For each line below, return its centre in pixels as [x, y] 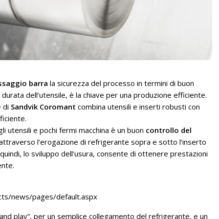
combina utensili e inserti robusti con [139, 107]
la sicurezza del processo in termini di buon [121, 83]
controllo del [169, 130]
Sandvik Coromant [44, 107]
